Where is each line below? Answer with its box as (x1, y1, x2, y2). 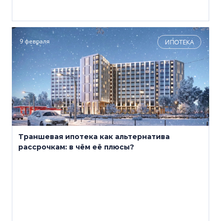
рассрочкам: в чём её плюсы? (18, 143, 134, 151)
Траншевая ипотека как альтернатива (18, 132, 170, 141)
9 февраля (20, 37, 50, 45)
